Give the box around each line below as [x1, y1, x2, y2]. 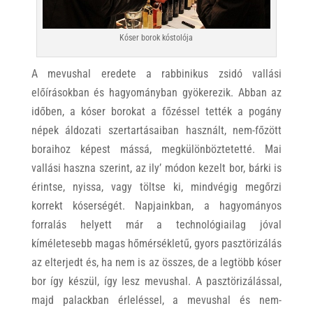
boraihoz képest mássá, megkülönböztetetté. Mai [31, 143, 282, 156]
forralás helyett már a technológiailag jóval [31, 218, 282, 232]
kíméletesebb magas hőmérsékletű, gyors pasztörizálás [31, 237, 282, 251]
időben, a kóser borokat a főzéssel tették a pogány [31, 105, 282, 119]
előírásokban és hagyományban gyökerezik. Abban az [31, 86, 282, 100]
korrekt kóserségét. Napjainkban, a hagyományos [31, 199, 282, 213]
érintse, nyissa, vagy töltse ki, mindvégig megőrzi [31, 180, 282, 194]
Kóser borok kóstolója [119, 33, 194, 43]
